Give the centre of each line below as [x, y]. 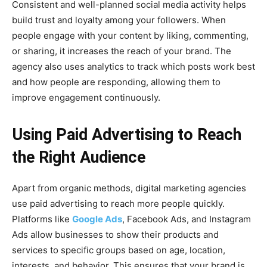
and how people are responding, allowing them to [116, 82]
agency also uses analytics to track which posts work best [133, 67]
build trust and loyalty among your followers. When [119, 20]
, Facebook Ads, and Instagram [187, 219]
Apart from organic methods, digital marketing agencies [129, 188]
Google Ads [97, 219]
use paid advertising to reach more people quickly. [118, 204]
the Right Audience [79, 158]
